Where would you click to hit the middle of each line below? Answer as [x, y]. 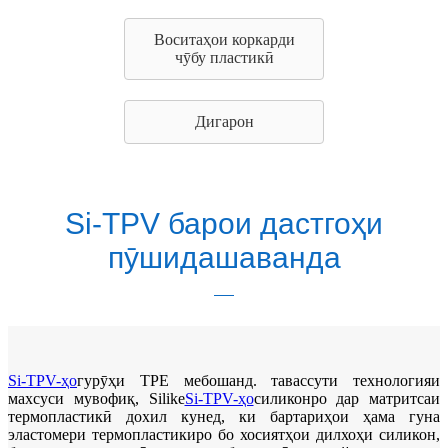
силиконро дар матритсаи [346, 398]
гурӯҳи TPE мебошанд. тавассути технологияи [258, 380]
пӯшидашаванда [224, 257]
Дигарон [224, 121]
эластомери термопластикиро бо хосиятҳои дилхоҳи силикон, [224, 434]
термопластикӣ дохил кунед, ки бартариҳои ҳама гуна [224, 416]
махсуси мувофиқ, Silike [96, 398]
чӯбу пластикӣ [224, 57]
